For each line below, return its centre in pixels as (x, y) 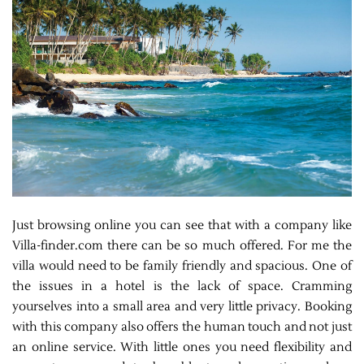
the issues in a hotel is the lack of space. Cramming (182, 286)
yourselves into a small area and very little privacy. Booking (182, 306)
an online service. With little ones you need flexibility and (182, 347)
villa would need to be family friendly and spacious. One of (182, 266)
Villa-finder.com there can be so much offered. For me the (182, 245)
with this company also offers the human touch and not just (182, 327)
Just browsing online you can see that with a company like (182, 225)
